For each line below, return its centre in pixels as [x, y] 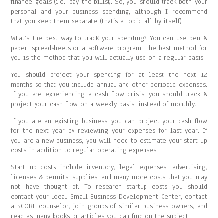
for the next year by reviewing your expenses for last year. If [109, 131]
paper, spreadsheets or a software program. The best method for [109, 48]
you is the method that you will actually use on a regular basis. [108, 58]
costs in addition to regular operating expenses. [84, 150]
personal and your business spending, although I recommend [109, 11]
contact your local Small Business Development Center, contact [109, 196]
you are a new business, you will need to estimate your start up [109, 140]
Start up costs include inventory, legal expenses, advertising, [109, 167]
